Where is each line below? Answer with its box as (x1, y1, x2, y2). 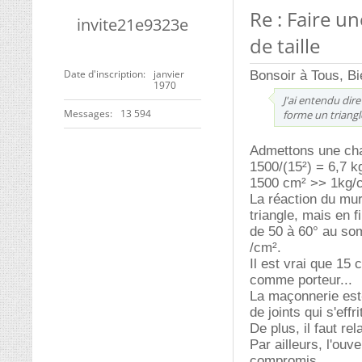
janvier (154, 67, 184, 81)
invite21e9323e (77, 14, 188, 36)
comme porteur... (250, 272, 352, 288)
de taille (250, 32, 320, 59)
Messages (64, 107, 110, 120)
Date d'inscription (64, 67, 143, 81)
